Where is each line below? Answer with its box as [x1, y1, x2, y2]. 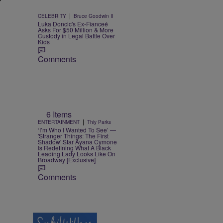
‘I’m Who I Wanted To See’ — [38, 125, 116, 134]
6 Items [46, 108, 72, 120]
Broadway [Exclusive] [38, 155, 96, 164]
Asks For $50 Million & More [38, 25, 113, 34]
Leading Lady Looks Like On [38, 149, 115, 158]
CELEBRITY [38, 12, 66, 20]
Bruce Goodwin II [74, 12, 113, 20]
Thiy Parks [87, 118, 111, 125]
